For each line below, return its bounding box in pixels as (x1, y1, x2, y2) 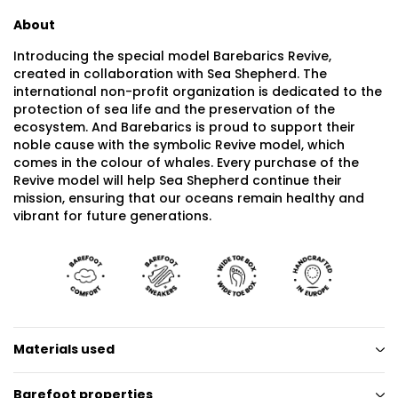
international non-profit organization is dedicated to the (13, 82, 382, 100)
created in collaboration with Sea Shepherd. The (13, 64, 327, 83)
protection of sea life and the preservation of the (13, 99, 335, 118)
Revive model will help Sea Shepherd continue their (13, 171, 342, 189)
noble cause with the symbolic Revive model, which (13, 135, 345, 154)
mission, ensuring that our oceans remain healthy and (13, 188, 364, 207)
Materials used (13, 340, 115, 359)
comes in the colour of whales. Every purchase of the (13, 153, 359, 171)
